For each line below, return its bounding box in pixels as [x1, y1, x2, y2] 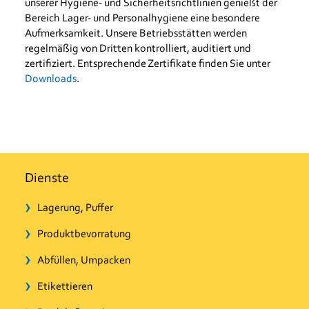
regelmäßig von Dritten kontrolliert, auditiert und [24, 43, 251, 55]
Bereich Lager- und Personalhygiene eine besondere [24, 13, 260, 25]
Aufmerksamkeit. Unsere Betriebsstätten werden [24, 28, 247, 40]
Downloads [24, 74, 77, 86]
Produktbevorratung [37, 229, 132, 240]
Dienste [24, 172, 69, 186]
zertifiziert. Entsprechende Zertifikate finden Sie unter [24, 59, 270, 70]
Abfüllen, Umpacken [37, 255, 131, 266]
